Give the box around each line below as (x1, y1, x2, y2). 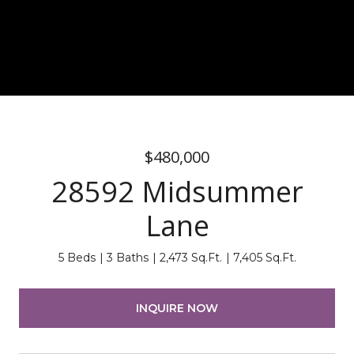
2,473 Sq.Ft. (159, 250, 222, 265)
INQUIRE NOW (136, 300, 218, 315)
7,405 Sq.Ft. (232, 250, 296, 265)
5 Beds (58, 250, 96, 265)
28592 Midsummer (51, 172, 303, 211)
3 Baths (106, 250, 149, 265)
